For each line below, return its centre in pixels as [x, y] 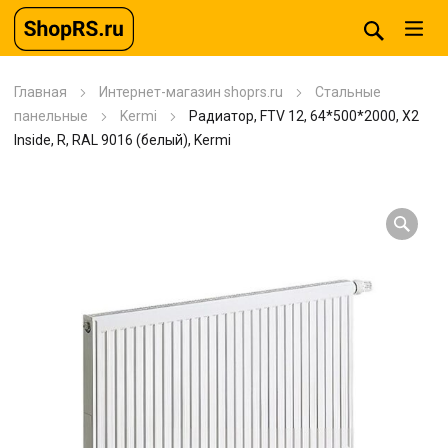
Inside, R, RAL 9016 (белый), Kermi [122, 140]
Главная [40, 92]
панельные [51, 116]
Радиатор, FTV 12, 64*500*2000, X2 [304, 116]
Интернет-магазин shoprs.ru [191, 92]
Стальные [348, 92]
